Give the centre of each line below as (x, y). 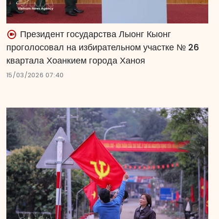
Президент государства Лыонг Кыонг (94, 34)
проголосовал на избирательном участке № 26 (102, 47)
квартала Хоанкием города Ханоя (76, 61)
